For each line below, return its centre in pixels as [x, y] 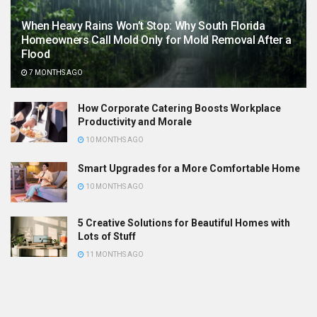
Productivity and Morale [135, 121]
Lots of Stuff [107, 237]
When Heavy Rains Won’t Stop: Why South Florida [143, 25]
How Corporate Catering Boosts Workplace [179, 108]
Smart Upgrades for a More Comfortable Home [189, 168]
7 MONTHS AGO [55, 72]
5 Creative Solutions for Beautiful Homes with [184, 223]
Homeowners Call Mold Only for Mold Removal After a [156, 40]
